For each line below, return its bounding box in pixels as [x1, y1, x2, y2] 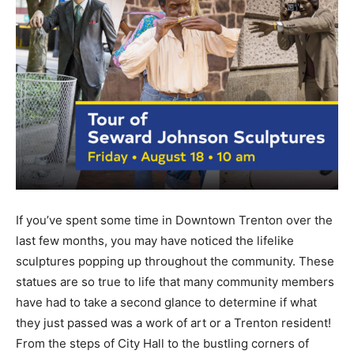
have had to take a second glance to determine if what [16, 294, 317, 310]
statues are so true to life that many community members [16, 273, 334, 289]
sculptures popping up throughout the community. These [16, 253, 334, 269]
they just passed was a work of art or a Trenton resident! [16, 314, 331, 330]
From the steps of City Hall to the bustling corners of [16, 335, 309, 351]
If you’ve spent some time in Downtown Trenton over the [16, 212, 333, 228]
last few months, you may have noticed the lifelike [16, 232, 294, 248]
